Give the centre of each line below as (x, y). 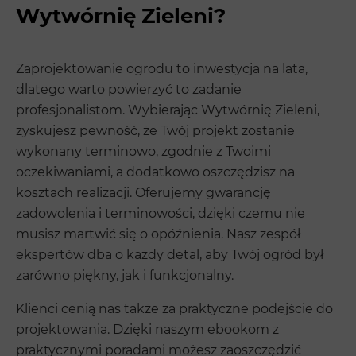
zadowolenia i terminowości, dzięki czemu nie (161, 213)
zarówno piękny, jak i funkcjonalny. (125, 275)
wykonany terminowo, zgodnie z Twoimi (143, 151)
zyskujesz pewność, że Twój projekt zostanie (155, 130)
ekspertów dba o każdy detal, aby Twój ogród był (170, 254)
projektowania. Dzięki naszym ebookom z (147, 329)
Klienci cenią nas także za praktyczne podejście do (174, 308)
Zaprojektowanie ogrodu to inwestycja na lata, (162, 68)
